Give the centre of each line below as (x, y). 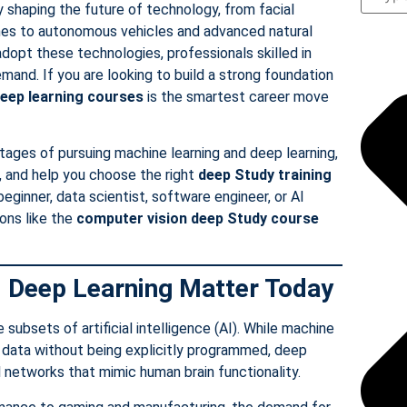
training (305, 175)
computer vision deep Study (172, 219)
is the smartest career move (236, 96)
